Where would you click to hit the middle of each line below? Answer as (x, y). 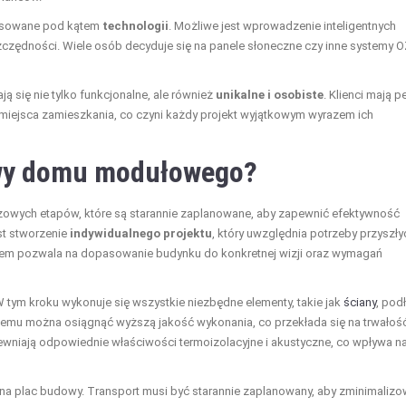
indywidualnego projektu (141, 233)
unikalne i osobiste (270, 94)
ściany (360, 302)
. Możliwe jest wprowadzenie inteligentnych (282, 25)
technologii (135, 25)
